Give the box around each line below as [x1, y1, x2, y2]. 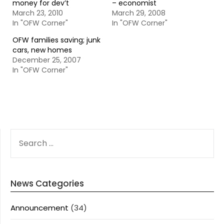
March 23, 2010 [12, 8, 63, 18]
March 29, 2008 [112, 8, 165, 18]
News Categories [10, 177, 84, 189]
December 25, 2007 [12, 55, 81, 65]
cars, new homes [12, 45, 72, 55]
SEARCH [10, 129, 38, 139]
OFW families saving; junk [12, 35, 100, 45]
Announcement [10, 202, 68, 213]
